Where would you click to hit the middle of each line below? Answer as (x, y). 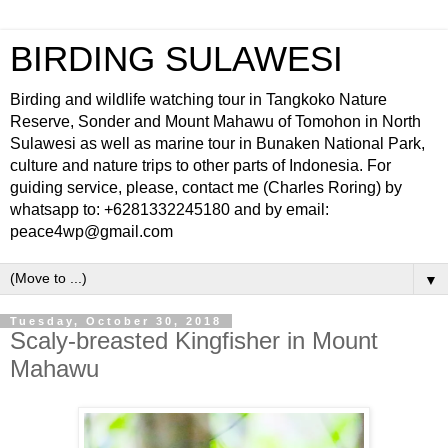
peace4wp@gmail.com (91, 231)
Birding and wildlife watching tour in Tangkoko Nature (198, 99)
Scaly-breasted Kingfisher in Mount (194, 340)
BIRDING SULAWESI (176, 59)
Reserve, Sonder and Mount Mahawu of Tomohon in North (215, 121)
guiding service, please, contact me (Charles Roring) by (206, 187)
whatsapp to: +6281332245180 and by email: (169, 209)
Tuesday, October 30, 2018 (116, 321)
